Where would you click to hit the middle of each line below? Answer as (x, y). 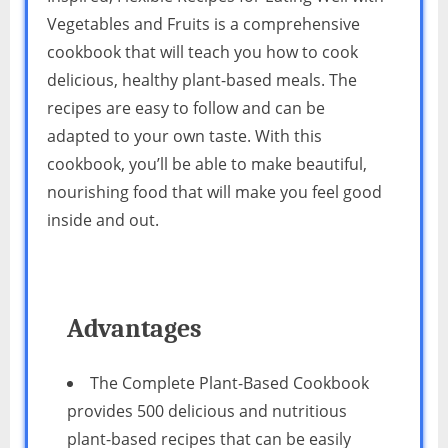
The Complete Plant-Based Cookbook (229, 382)
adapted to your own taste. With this (184, 136)
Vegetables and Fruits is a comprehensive (203, 24)
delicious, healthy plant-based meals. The (202, 80)
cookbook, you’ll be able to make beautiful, (207, 164)
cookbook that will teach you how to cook (202, 52)
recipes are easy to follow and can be (186, 108)
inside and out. (103, 220)
